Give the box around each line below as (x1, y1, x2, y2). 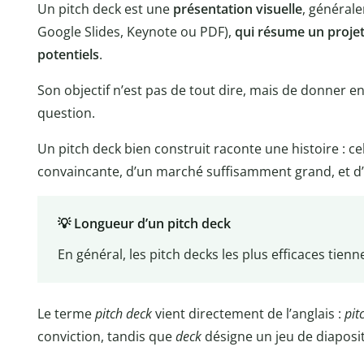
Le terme (37, 304, 95, 323)
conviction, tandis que (37, 327, 175, 345)
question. (37, 103, 95, 122)
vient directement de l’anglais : (152, 304, 344, 323)
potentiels (37, 45, 99, 63)
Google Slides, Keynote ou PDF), (37, 22, 235, 41)
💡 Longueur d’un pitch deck (57, 214, 231, 233)
